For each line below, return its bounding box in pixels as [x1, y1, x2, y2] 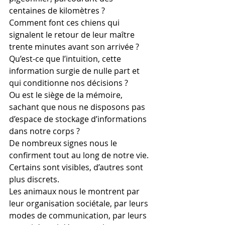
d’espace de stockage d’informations [9, 114, 149, 125]
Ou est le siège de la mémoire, [9, 89, 125, 100]
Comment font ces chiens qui [9, 17, 122, 28]
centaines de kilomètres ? [9, 5, 105, 16]
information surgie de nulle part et [9, 65, 142, 76]
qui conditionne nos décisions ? [9, 77, 128, 88]
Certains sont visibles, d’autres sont [9, 162, 145, 173]
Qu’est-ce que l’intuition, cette [9, 53, 123, 64]
